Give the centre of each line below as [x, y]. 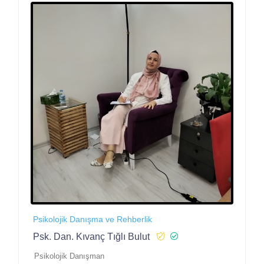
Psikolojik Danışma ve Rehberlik [93, 219]
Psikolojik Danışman [69, 256]
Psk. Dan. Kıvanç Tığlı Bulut [91, 236]
